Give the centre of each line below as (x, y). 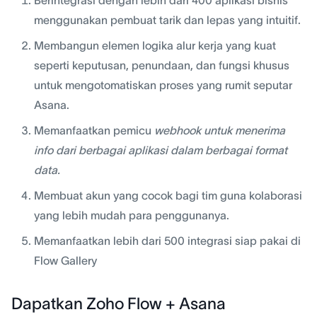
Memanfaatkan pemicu (94, 130)
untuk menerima (243, 130)
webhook (178, 130)
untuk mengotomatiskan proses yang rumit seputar (163, 85)
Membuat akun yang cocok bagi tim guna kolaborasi (168, 195)
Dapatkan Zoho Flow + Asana (119, 303)
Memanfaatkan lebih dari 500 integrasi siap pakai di (167, 240)
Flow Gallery (65, 260)
